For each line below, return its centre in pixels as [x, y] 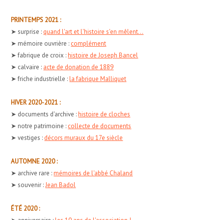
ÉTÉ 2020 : [26, 208]
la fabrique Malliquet [98, 79]
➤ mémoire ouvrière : [41, 43]
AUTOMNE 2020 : [34, 161]
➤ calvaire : [27, 67]
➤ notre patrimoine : [40, 126]
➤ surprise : [27, 31]
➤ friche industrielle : [40, 79]
